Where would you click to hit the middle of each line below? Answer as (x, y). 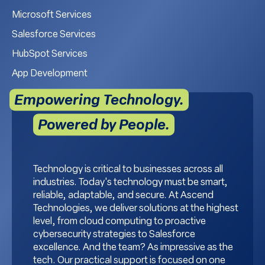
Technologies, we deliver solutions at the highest (136, 209)
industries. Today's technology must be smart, (130, 183)
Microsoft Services (52, 16)
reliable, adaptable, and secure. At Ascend (123, 196)
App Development (50, 74)
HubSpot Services (50, 55)
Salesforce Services (54, 35)
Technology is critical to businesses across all (128, 170)
